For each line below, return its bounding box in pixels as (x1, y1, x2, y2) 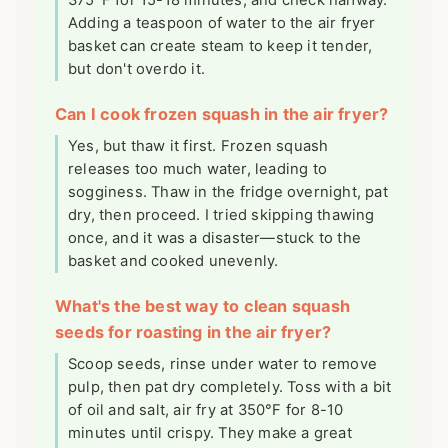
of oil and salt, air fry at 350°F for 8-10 (68, 400, 344, 419)
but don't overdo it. (68, 59, 205, 78)
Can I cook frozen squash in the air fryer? (55, 103, 389, 124)
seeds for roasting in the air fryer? (55, 321, 332, 342)
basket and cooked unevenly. (68, 251, 279, 270)
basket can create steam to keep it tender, (68, 36, 373, 55)
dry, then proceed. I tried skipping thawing (68, 205, 375, 224)
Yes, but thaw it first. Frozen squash (68, 136, 329, 155)
